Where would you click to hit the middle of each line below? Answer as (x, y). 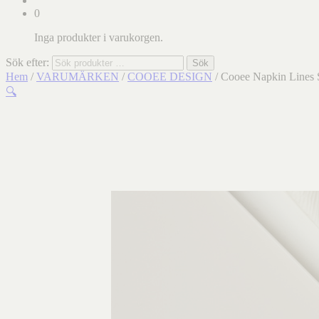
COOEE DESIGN (170, 77)
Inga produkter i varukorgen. (99, 37)
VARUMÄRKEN (78, 77)
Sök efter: (27, 62)
